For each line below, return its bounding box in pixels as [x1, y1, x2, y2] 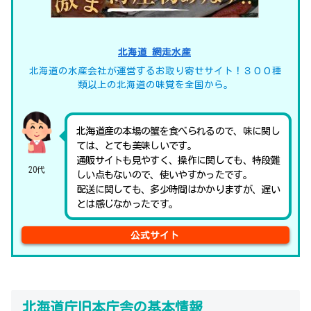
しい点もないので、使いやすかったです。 [76, 170, 252, 180]
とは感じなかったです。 [76, 199, 178, 210]
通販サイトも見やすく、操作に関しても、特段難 [76, 155, 280, 166]
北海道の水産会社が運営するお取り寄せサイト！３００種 [29, 66, 282, 76]
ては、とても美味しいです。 [76, 141, 197, 151]
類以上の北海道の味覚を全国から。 [78, 80, 233, 90]
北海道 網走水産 [118, 47, 191, 58]
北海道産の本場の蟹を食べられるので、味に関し [76, 126, 280, 137]
